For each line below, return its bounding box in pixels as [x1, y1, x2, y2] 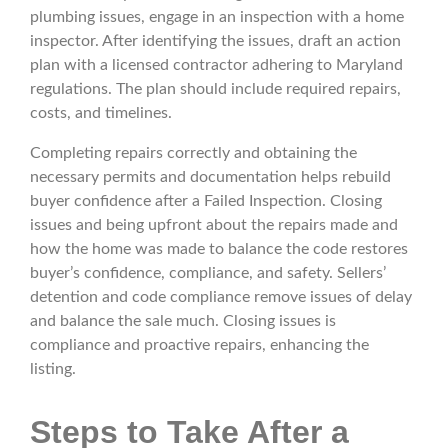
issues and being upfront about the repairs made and [30, 217, 398, 234]
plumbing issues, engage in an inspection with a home [30, 9, 404, 26]
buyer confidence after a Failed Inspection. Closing [30, 193, 382, 210]
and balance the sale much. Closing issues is [30, 313, 336, 330]
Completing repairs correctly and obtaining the [30, 145, 357, 162]
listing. [30, 361, 76, 378]
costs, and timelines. [30, 105, 172, 122]
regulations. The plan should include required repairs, [30, 81, 401, 98]
